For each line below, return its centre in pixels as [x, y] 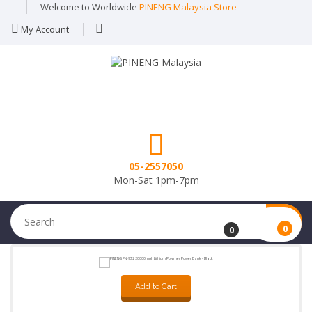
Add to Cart [156, 286]
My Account [44, 29]
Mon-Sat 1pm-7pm [156, 180]
